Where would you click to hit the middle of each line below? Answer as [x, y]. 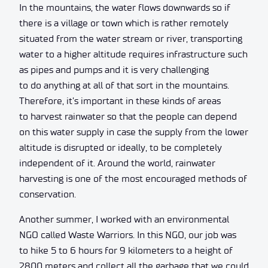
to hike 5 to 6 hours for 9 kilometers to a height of [126, 250]
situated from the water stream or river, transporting [131, 38]
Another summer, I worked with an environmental [124, 219]
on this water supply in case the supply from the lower [134, 132]
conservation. [48, 194]
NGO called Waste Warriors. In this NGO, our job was [128, 234]
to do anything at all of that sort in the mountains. [124, 85]
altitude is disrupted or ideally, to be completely [121, 147]
